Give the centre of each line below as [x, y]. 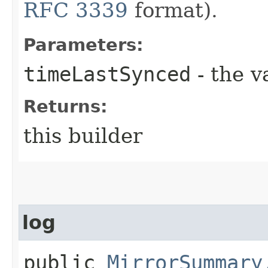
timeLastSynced [107, 74]
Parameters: [83, 45]
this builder [83, 135]
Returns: [66, 106]
